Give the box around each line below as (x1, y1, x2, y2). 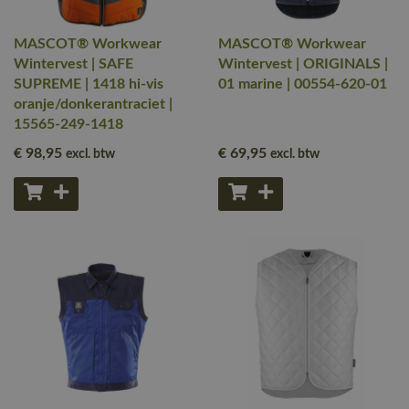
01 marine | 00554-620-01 (218, 77, 387, 91)
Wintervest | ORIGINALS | (218, 57, 388, 71)
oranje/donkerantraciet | (14, 97, 173, 111)
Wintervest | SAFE (14, 57, 133, 71)
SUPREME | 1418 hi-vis (14, 77, 163, 91)
